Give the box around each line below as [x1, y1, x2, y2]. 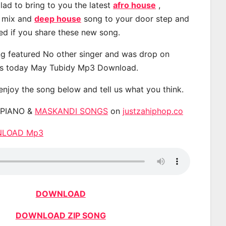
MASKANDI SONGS [35, 105, 108, 116]
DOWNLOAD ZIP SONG [15, 210, 106, 220]
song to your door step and [81, 13, 189, 24]
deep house [34, 13, 81, 24]
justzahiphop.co [123, 105, 183, 116]
